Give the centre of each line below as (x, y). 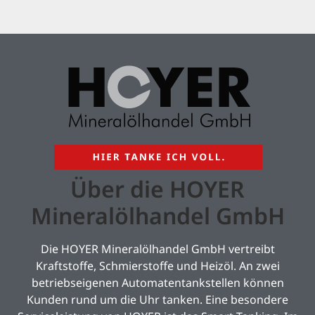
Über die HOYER (157, 188)
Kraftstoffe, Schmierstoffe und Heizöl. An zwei (157, 265)
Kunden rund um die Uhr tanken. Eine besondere (157, 299)
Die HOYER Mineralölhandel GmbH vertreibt (157, 249)
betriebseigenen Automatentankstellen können (157, 282)
